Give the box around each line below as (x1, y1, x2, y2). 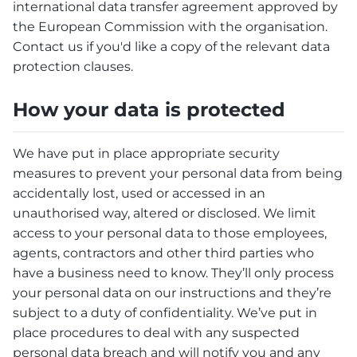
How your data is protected (13, 97, 285, 121)
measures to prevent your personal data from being (13, 166, 343, 182)
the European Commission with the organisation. (13, 18, 328, 34)
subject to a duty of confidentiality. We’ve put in (13, 305, 317, 321)
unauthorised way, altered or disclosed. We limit (13, 206, 316, 222)
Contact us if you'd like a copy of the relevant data (13, 38, 330, 54)
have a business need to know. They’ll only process (13, 265, 334, 281)
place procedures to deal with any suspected (13, 325, 300, 341)
